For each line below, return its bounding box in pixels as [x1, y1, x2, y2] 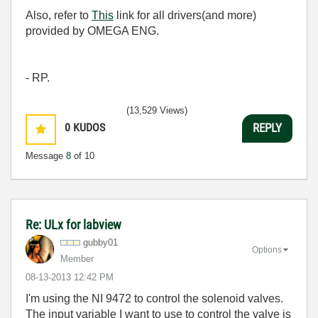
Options [252, 245, 282, 256]
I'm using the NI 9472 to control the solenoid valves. [26, 292, 283, 305]
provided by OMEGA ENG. [26, 24, 162, 37]
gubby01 [83, 236, 118, 248]
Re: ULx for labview [26, 216, 121, 232]
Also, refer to [26, 9, 92, 21]
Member [60, 253, 94, 264]
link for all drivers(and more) [114, 9, 256, 21]
